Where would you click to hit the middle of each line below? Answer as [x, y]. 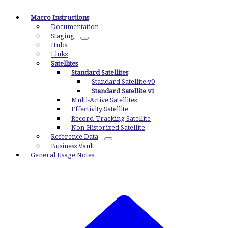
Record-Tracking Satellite [111, 118]
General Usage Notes [62, 155]
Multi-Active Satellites [104, 100]
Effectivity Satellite [100, 109]
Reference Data [75, 137]
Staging [63, 36]
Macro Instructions [60, 18]
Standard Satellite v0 [123, 82]
